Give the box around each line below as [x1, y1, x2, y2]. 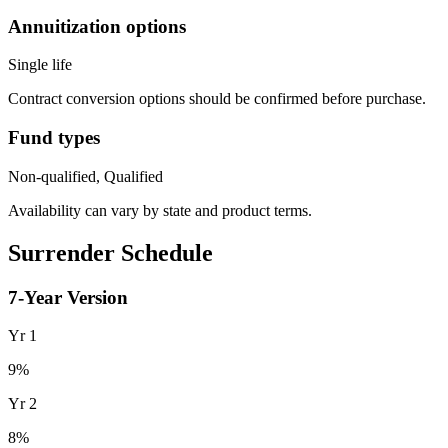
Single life [8, 56, 72, 74]
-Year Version [18, 286, 128, 308]
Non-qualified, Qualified [8, 167, 163, 185]
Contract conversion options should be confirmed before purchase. [8, 90, 426, 108]
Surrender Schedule [8, 239, 213, 266]
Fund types [8, 127, 100, 149]
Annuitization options [8, 15, 186, 37]
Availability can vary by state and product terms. [8, 201, 312, 219]
